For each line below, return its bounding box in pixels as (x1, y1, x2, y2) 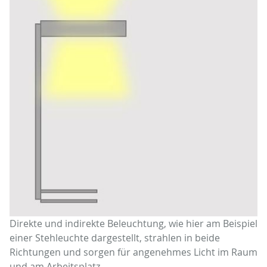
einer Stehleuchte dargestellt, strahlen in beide (10, 231, 220, 244)
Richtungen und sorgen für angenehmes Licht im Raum (10, 245, 257, 259)
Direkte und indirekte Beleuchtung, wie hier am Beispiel (10, 216, 257, 230)
